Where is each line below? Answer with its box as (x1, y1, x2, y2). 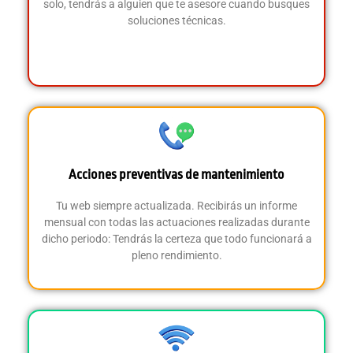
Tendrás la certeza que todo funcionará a (112, 232, 312, 245)
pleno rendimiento (131, 248, 219, 262)
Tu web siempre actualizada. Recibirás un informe (56, 199, 297, 212)
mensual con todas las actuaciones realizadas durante (43, 215, 310, 229)
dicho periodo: (41, 232, 113, 245)
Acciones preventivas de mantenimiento (69, 166, 284, 182)
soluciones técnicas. (127, 13, 226, 27)
